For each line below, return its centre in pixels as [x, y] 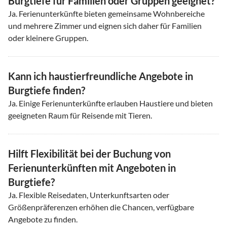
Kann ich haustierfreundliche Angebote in [101, 76]
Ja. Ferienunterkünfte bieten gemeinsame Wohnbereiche [106, 13]
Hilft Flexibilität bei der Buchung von [89, 153]
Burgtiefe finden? [47, 90]
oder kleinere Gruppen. [48, 37]
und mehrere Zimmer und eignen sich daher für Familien [105, 25]
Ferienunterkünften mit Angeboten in [92, 167]
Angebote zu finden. [43, 219]
